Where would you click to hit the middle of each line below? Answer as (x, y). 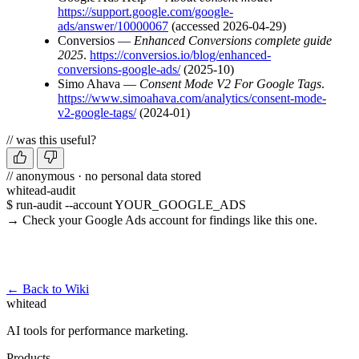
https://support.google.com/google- (145, 11)
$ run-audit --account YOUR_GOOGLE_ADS (126, 204)
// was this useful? (51, 139)
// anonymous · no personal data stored (104, 175)
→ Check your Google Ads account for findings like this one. (162, 220)
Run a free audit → (71, 254)
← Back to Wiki (48, 288)
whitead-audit (41, 190)
